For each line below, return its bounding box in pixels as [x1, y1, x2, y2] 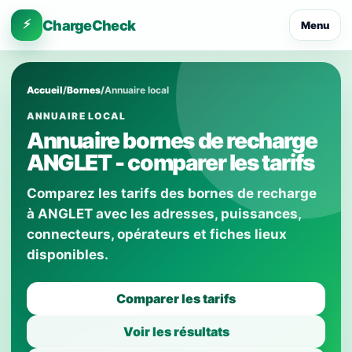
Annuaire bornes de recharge [27, 127, 317, 154]
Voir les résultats [123, 324, 229, 339]
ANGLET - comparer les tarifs [27, 149, 314, 176]
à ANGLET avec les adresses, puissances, [27, 206, 301, 222]
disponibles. [27, 247, 108, 262]
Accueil [27, 84, 63, 96]
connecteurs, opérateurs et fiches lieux [27, 226, 287, 242]
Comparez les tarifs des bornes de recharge [27, 185, 317, 201]
